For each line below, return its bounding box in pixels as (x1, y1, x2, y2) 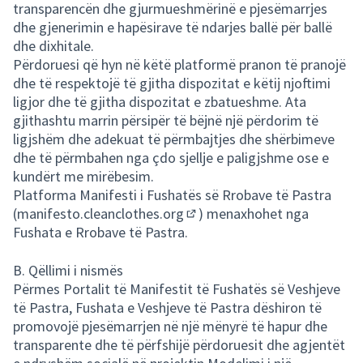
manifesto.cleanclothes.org (17, 204, 184, 223)
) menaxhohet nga (198, 204, 309, 223)
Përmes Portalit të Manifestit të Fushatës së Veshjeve (13, 280, 340, 298)
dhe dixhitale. (13, 36, 94, 55)
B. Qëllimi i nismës (13, 261, 123, 280)
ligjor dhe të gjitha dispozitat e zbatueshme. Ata (13, 92, 306, 111)
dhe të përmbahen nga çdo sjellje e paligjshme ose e (13, 148, 329, 167)
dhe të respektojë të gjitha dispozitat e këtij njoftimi (13, 74, 331, 92)
